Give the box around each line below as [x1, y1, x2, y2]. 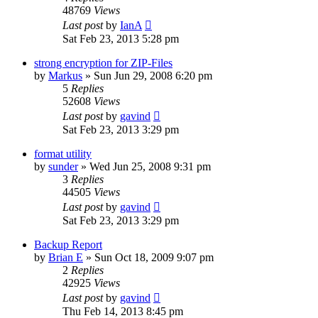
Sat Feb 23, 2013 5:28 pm [62, 32, 179, 45]
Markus [48, 69, 82, 82]
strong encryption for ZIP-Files [34, 56, 172, 69]
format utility [34, 147, 92, 160]
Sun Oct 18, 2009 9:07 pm [94, 251, 214, 263]
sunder [48, 160, 78, 172]
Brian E [48, 251, 83, 263]
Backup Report [34, 238, 102, 251]
